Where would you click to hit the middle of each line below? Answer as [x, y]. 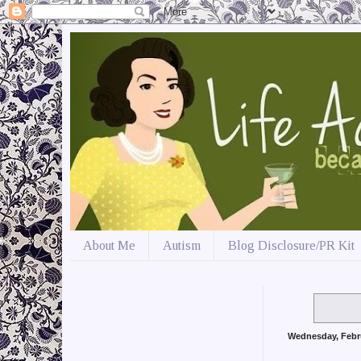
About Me [109, 245]
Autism [182, 245]
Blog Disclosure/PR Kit [291, 245]
